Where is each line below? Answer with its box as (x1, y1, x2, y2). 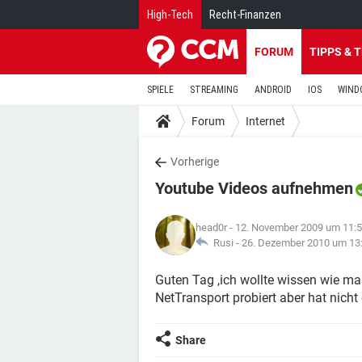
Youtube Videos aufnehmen (155, 179, 353, 198)
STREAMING (190, 84, 238, 95)
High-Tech (147, 8, 193, 21)
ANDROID (255, 84, 292, 95)
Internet (246, 114, 285, 128)
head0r (196, 221, 227, 234)
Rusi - (208, 237, 242, 249)
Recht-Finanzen (209, 8, 281, 21)
